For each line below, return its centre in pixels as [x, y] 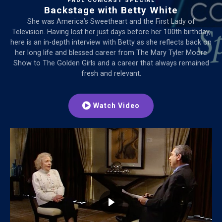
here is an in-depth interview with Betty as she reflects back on [111, 43]
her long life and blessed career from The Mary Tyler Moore [111, 53]
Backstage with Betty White [111, 10]
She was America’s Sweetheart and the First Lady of [111, 22]
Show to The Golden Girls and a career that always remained [111, 63]
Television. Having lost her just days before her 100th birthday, [111, 32]
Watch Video [116, 106]
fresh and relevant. [111, 74]
